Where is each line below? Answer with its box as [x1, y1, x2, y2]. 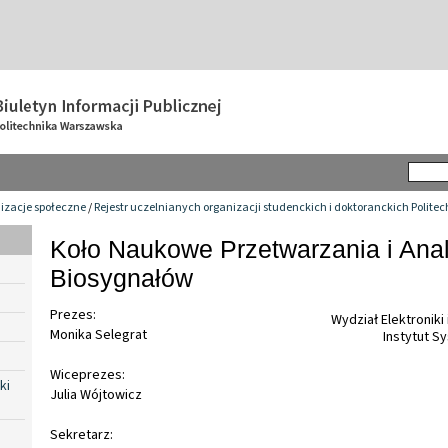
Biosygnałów [50, 263, 193, 292]
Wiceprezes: [50, 365, 125, 386]
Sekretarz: [50, 425, 113, 446]
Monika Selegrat [50, 325, 147, 346]
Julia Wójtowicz [50, 385, 142, 406]
